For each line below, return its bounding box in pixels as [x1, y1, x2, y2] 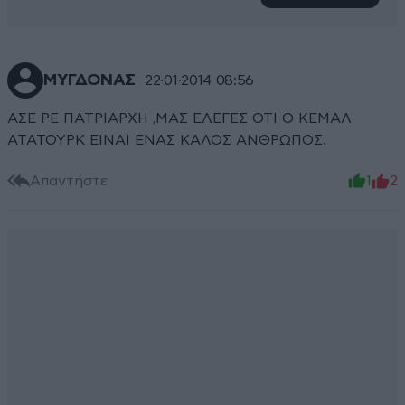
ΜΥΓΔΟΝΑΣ [43, 72, 137, 89]
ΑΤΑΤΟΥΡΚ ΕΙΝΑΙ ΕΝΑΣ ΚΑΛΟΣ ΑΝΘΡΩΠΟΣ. [7, 133, 326, 148]
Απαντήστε [30, 173, 108, 188]
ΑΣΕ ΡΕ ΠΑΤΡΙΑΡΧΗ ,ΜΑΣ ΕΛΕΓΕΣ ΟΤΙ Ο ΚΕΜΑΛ [7, 111, 352, 127]
